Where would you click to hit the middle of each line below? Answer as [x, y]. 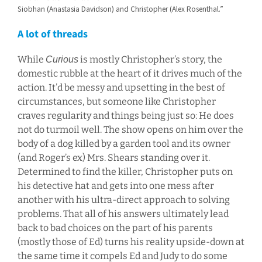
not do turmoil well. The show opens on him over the [130, 130]
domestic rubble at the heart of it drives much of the [130, 74]
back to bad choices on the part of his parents [115, 228]
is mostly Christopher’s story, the [150, 60]
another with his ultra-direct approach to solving [123, 200]
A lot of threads [52, 35]
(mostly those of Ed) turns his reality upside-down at [131, 242]
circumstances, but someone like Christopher [116, 102]
